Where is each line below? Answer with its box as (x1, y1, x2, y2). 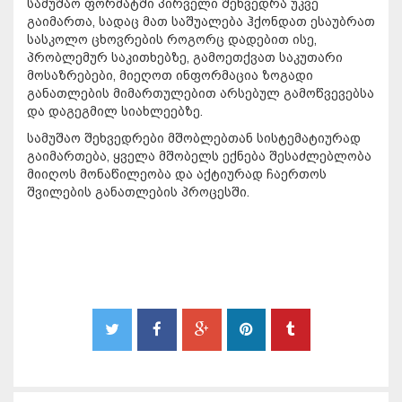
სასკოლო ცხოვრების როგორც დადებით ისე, (27, 31, 317, 47)
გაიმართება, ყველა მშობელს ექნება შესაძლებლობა (27, 148, 371, 163)
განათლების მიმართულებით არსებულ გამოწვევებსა (27, 85, 374, 100)
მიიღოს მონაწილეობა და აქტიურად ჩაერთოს (27, 166, 327, 181)
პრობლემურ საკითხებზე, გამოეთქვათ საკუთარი (27, 49, 343, 65)
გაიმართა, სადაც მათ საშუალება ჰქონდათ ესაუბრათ (27, 13, 375, 29)
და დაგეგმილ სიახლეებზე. (27, 103, 203, 118)
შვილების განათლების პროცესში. (27, 184, 249, 199)
